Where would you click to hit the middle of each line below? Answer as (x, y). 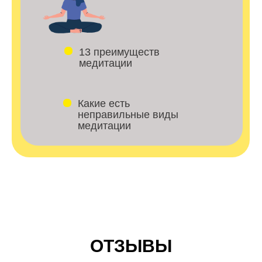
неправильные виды (128, 115)
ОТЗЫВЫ (131, 246)
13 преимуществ (119, 52)
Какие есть (104, 104)
